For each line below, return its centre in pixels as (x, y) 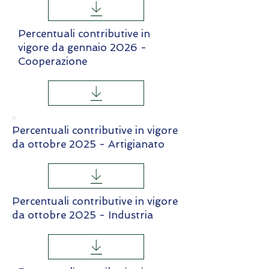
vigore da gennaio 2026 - (82, 47)
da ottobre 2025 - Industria (83, 215)
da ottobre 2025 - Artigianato (88, 144)
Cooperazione (53, 61)
